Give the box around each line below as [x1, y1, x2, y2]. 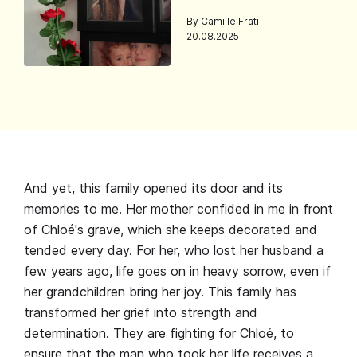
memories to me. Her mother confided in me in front [24, 200, 333, 217]
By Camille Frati [186, 15, 259, 27]
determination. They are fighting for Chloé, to [24, 324, 294, 341]
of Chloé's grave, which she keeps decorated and [24, 221, 317, 237]
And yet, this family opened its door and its [24, 179, 283, 196]
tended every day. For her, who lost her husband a [24, 241, 324, 258]
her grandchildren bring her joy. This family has [24, 283, 296, 300]
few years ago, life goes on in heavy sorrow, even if [24, 262, 331, 279]
